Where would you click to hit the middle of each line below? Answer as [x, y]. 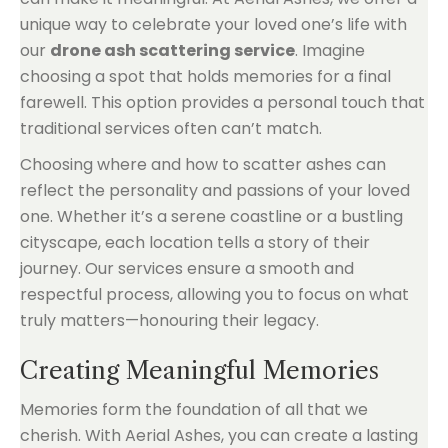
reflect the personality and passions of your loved [215, 190]
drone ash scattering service [172, 50]
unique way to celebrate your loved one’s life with [213, 24]
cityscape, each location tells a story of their [195, 242]
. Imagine [330, 50]
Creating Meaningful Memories [199, 370]
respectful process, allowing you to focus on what [214, 294]
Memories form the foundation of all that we [194, 409]
